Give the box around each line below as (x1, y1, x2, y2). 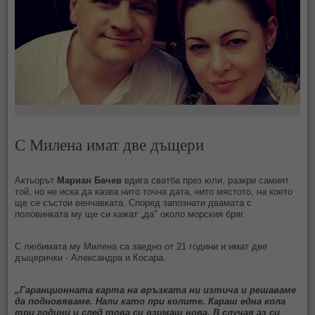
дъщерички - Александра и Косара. (15, 252, 167, 263)
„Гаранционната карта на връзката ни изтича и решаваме (15, 284, 297, 295)
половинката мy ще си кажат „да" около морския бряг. (15, 208, 246, 219)
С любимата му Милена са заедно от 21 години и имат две (15, 240, 268, 252)
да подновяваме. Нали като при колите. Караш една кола (15, 295, 286, 307)
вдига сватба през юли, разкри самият (122, 174, 290, 186)
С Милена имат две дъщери (15, 132, 205, 155)
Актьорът (15, 174, 58, 186)
